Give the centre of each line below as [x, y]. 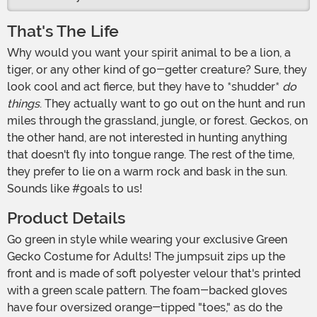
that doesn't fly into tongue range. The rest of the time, [151, 155]
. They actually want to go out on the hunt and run [172, 104]
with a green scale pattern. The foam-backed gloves [147, 291]
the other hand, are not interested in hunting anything [147, 138]
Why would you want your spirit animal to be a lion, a [13, 53]
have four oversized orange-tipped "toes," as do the [145, 308]
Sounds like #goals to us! [76, 189]
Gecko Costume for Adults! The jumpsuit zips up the [146, 257]
